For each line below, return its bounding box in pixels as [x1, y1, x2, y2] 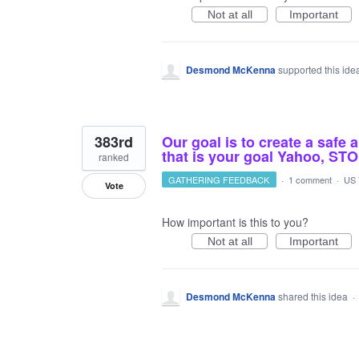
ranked [99, 150, 129, 164]
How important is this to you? [162, 214, 309, 231]
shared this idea [278, 289, 350, 304]
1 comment [288, 173, 332, 187]
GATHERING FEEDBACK [168, 173, 270, 187]
